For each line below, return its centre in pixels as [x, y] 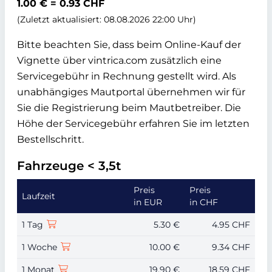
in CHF [204, 202]
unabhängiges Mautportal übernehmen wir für [131, 92]
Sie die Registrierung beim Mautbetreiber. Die [129, 107]
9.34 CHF [231, 247]
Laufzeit [39, 196]
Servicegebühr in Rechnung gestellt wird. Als [127, 76]
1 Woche [41, 247]
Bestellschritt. [50, 139]
